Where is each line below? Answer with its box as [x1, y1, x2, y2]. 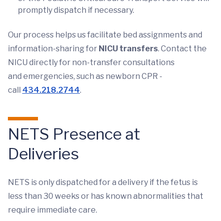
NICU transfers [99, 44, 158, 53]
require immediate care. [8, 205, 97, 215]
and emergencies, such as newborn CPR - [8, 72, 162, 81]
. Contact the [158, 44, 207, 53]
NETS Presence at [8, 124, 140, 144]
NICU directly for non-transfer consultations [8, 58, 175, 67]
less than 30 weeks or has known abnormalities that [8, 191, 203, 201]
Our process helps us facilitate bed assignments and [8, 30, 202, 39]
